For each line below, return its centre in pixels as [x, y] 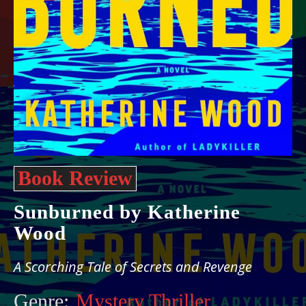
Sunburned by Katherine [127, 212]
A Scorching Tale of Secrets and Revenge [133, 267]
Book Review [75, 178]
